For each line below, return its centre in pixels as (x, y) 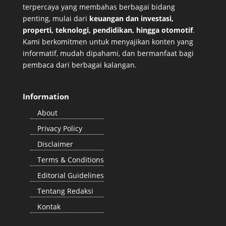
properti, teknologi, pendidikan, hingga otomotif (107, 30)
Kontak (49, 206)
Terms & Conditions (70, 159)
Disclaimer (55, 144)
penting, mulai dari (56, 18)
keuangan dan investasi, (131, 18)
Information (46, 96)
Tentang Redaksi (65, 191)
